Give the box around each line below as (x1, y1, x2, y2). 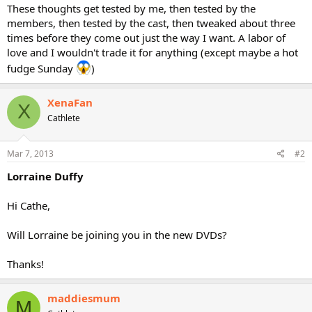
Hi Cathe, (7, 198, 50, 212)
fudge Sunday (7, 61, 76, 75)
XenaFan (47, 95, 93, 109)
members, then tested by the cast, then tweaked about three (7, 15, 295, 30)
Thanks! (7, 257, 44, 271)
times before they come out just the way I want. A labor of (7, 30, 286, 45)
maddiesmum (47, 291, 120, 305)
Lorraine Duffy (7, 169, 84, 183)
